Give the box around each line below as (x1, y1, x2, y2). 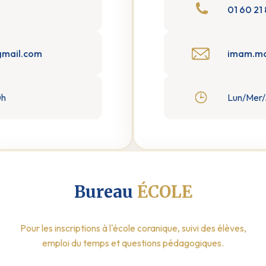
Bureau (74, 181, 137, 202)
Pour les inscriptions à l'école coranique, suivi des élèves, (20, 222, 246, 234)
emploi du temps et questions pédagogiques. (42, 237, 224, 249)
